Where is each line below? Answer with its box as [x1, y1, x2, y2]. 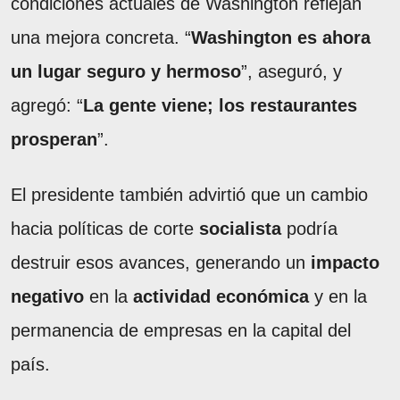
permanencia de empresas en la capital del [11, 321, 351, 341]
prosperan [11, 129, 97, 150]
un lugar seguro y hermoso [11, 62, 241, 82]
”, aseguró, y [241, 62, 342, 82]
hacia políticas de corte [11, 219, 199, 239]
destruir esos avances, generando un [11, 253, 311, 273]
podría [281, 219, 337, 239]
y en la [309, 287, 367, 307]
